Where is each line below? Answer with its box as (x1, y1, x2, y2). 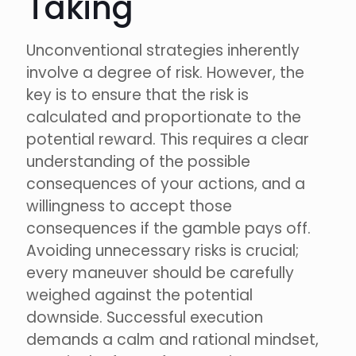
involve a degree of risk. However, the (26, 62, 304, 84)
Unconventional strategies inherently (26, 40, 300, 62)
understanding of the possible (26, 151, 250, 173)
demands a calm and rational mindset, (26, 329, 319, 351)
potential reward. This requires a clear (26, 129, 309, 151)
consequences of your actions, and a (26, 173, 305, 195)
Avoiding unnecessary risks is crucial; (26, 240, 299, 262)
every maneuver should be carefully (26, 262, 294, 284)
